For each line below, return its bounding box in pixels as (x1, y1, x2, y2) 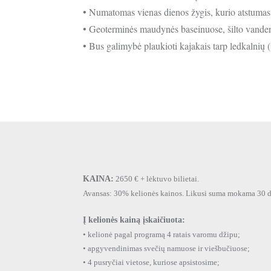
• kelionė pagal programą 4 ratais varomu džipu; (83, 229, 240, 239)
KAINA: (83, 174, 114, 183)
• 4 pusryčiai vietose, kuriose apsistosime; (83, 257, 220, 267)
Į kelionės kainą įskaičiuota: (83, 215, 185, 224)
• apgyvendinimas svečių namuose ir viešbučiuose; (83, 243, 250, 253)
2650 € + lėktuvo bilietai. (114, 174, 199, 183)
